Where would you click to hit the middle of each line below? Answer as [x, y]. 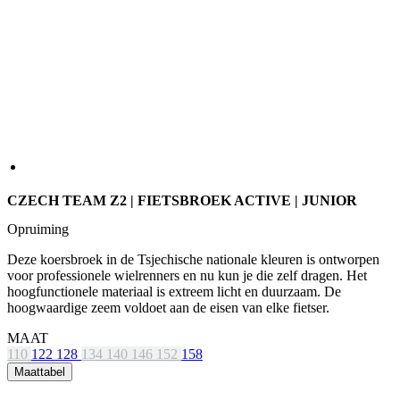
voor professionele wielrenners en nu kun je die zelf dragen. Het [187, 276]
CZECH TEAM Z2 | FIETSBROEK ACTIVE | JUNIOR [182, 201]
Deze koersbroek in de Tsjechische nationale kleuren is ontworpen [193, 260]
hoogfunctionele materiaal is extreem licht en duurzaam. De [174, 292]
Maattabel [40, 372]
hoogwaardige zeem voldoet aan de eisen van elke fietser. [168, 308]
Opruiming [38, 229]
